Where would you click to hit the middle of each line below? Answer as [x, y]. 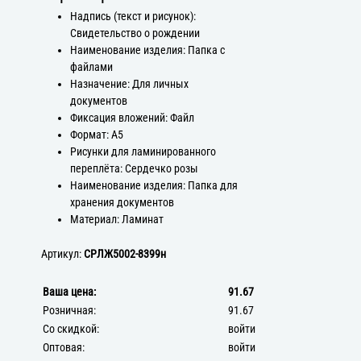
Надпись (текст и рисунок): [133, 16]
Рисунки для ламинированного [143, 151]
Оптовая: [64, 347]
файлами [91, 67]
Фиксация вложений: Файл [132, 118]
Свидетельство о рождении [135, 33]
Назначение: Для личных [129, 84]
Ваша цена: [70, 292]
